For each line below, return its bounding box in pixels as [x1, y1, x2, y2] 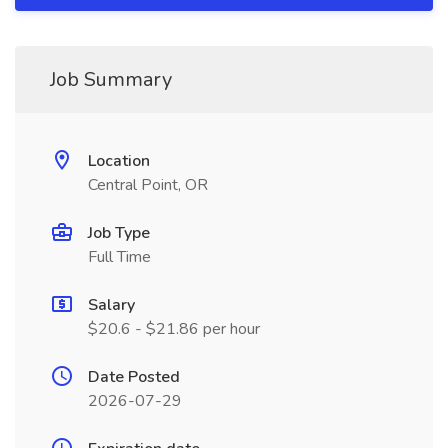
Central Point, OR [88, 174, 208, 196]
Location [88, 150, 150, 172]
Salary [88, 294, 135, 316]
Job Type [88, 222, 150, 244]
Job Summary [50, 66, 172, 93]
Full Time [88, 246, 151, 268]
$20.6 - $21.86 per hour [88, 318, 260, 340]
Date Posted [88, 366, 180, 388]
